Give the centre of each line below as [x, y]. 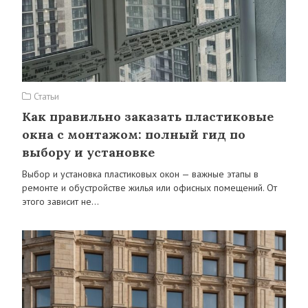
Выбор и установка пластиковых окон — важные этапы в [140, 174]
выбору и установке [88, 152]
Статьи [45, 96]
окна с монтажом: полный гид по [134, 134]
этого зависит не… [60, 201]
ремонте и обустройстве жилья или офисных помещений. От [150, 188]
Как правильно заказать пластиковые [148, 117]
